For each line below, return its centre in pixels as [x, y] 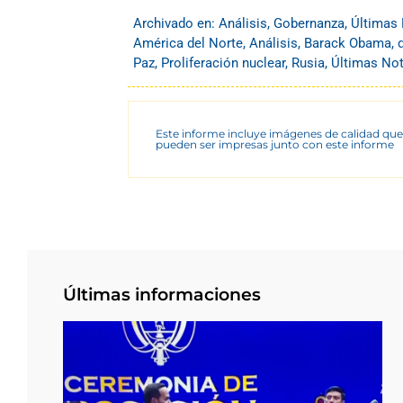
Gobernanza [309, 24]
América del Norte [188, 44]
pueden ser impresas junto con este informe [275, 145]
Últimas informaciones [162, 295]
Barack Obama [348, 44]
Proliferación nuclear [223, 63]
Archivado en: [176, 24]
